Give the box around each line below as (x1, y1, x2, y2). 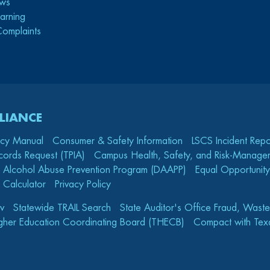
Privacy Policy (55, 180, 111, 189)
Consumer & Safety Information (52, 136, 183, 146)
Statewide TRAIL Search (13, 203, 111, 213)
